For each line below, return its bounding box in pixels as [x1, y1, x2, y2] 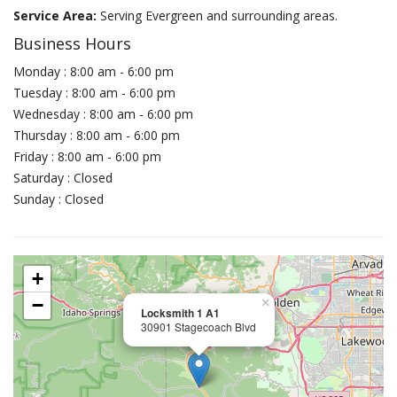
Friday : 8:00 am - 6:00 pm [13, 148, 161, 165]
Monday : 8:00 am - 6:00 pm [13, 63, 174, 80]
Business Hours [13, 33, 131, 54]
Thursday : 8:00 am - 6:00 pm [13, 127, 180, 144]
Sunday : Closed [13, 191, 104, 207]
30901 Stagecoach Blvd [141, 319, 256, 334]
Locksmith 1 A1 [141, 305, 220, 321]
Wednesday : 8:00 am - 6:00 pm [13, 105, 193, 122]
